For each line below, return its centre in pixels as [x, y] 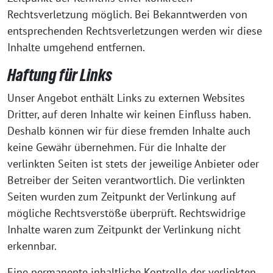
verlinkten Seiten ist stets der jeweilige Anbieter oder [133, 164]
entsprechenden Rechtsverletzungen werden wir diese [135, 31]
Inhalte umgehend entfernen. [76, 47]
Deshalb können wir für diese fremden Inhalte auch [129, 131]
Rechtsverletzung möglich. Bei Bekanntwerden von [127, 14]
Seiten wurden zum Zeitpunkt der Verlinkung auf [122, 197]
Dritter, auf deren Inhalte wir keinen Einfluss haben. [129, 114]
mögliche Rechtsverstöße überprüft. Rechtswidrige [126, 213]
